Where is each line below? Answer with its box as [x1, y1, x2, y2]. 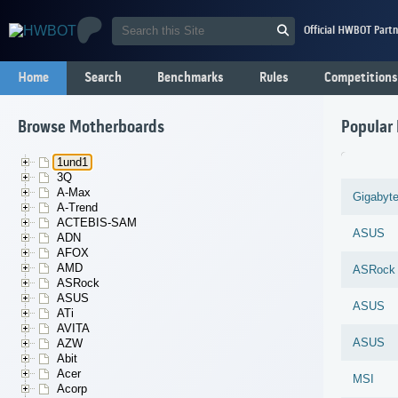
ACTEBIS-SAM [57, 216, 137, 230]
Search [84, 70, 122, 86]
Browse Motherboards [18, 118, 164, 139]
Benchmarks [157, 70, 224, 86]
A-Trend [57, 201, 98, 215]
